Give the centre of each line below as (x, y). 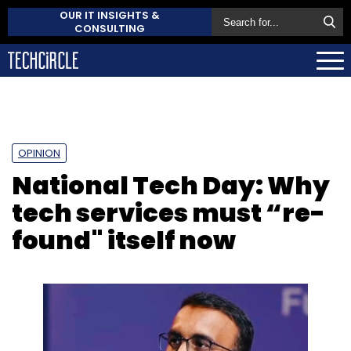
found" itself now (124, 240)
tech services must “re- (168, 212)
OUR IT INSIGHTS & (110, 15)
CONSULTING (110, 29)
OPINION (39, 153)
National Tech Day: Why (171, 185)
